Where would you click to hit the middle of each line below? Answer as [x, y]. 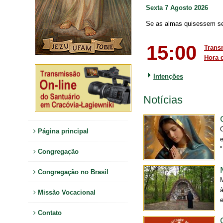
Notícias [163, 100]
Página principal [62, 131]
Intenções [168, 76]
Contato [49, 213]
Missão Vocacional [66, 192]
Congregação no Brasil [72, 172]
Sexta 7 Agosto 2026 [177, 8]
